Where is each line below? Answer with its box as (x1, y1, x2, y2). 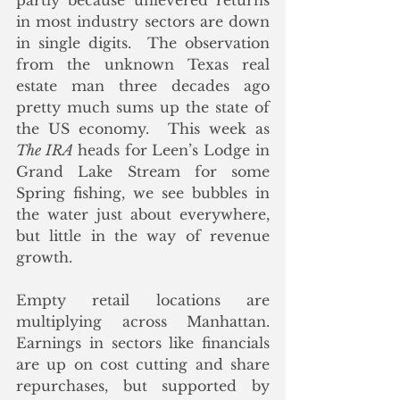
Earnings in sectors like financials (16, 334, 270, 353)
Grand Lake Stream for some (16, 162, 270, 181)
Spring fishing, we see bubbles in (16, 184, 270, 203)
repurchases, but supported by (16, 377, 270, 396)
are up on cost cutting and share (16, 355, 270, 374)
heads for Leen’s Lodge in (77, 141, 271, 160)
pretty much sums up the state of (16, 98, 270, 117)
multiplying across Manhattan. (16, 312, 270, 331)
